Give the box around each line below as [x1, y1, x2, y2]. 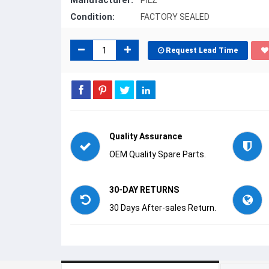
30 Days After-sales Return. [109, 203, 216, 213]
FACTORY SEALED [141, 12, 210, 22]
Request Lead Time [166, 46, 238, 55]
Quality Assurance [109, 131, 182, 141]
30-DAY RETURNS [109, 185, 179, 195]
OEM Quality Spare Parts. [109, 150, 206, 159]
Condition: [70, 11, 115, 22]
